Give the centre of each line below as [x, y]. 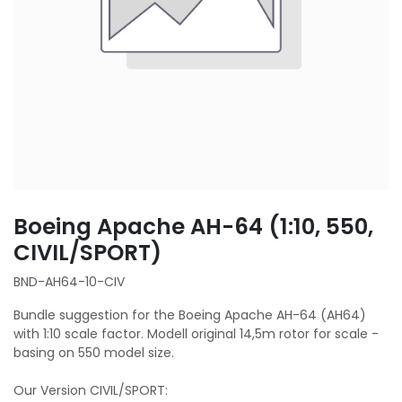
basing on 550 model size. [94, 353]
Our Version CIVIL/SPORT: [91, 390]
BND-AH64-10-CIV [69, 282]
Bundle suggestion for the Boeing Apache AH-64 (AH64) [190, 315]
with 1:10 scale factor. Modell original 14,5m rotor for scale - [196, 334]
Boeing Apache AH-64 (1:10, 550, [193, 227]
